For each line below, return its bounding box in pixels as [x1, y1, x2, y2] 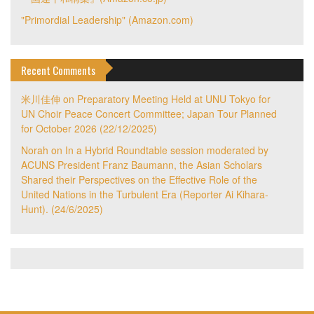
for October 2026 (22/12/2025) [21, 121, 157, 135]
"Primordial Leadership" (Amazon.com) [21, 12, 193, 27]
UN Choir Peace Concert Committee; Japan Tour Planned [21, 106, 277, 121]
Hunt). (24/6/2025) [21, 201, 103, 216]
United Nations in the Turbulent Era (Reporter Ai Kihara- [21, 186, 268, 201]
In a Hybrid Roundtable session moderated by [65, 142, 268, 157]
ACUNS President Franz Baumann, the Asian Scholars [21, 157, 262, 172]
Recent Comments [21, 62, 95, 78]
